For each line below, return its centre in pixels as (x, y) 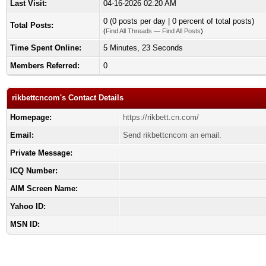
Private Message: (41, 153)
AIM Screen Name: (44, 189)
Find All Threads (129, 31)
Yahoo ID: (28, 206)
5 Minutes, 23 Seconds (143, 48)
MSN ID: (25, 224)
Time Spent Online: (46, 48)
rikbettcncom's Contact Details (68, 98)
